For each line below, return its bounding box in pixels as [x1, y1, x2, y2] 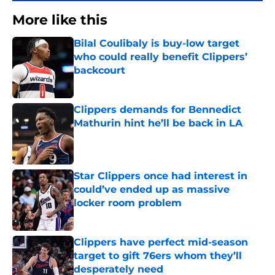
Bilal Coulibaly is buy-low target [74, 37, 239, 50]
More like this [12, 12, 107, 29]
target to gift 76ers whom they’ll [74, 250, 242, 262]
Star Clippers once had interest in [74, 170, 247, 182]
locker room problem [74, 197, 182, 209]
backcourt [74, 64, 125, 77]
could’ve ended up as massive [74, 184, 230, 196]
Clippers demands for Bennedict [74, 104, 241, 116]
